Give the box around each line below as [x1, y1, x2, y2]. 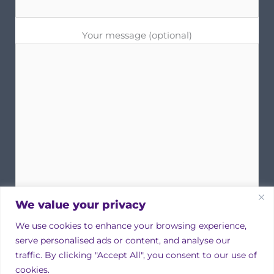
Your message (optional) [82, 30, 192, 42]
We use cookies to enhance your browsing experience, [15, 220, 246, 231]
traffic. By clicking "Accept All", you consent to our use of [15, 249, 257, 261]
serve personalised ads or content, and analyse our [15, 234, 231, 246]
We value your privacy [15, 198, 146, 212]
